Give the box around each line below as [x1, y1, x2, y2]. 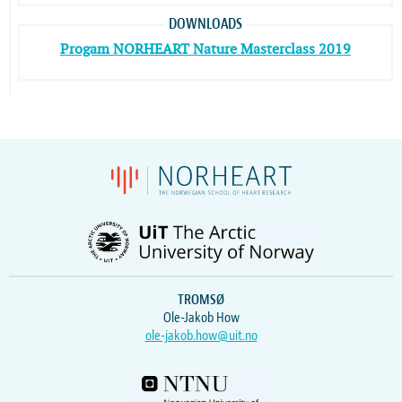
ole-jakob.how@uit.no [144, 327, 258, 345]
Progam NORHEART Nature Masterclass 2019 [60, 41, 351, 58]
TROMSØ [178, 291, 224, 309]
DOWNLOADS [169, 14, 242, 33]
